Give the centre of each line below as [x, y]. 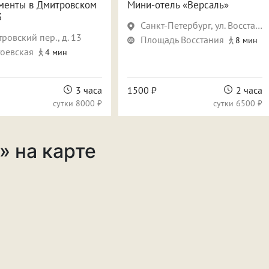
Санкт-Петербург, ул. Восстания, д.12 [198, 25]
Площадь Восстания [182, 40]
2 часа [249, 90]
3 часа [89, 90]
